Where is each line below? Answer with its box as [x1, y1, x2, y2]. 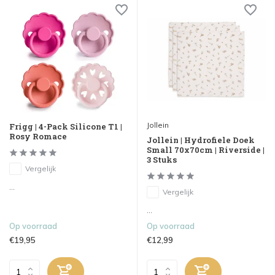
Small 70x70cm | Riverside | [147, 144, 265, 156]
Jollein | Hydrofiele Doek [147, 134, 255, 146]
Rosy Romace [9, 131, 67, 142]
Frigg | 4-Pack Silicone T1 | [9, 121, 122, 133]
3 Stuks [147, 154, 177, 166]
